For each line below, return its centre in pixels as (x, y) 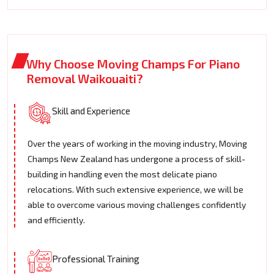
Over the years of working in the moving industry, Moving (137, 144)
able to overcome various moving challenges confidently (137, 205)
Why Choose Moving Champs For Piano (133, 64)
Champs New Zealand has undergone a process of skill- (136, 159)
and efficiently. (56, 220)
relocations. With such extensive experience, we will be (135, 190)
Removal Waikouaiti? (85, 79)
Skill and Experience (91, 111)
